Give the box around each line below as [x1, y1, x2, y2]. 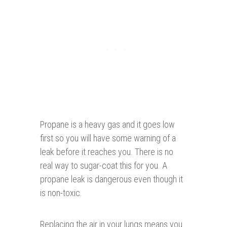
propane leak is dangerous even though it [40, 174, 183, 185]
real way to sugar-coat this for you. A [40, 160, 167, 171]
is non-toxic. [40, 187, 82, 199]
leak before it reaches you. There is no [40, 146, 173, 158]
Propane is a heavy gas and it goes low [40, 119, 175, 130]
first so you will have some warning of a [40, 133, 176, 144]
